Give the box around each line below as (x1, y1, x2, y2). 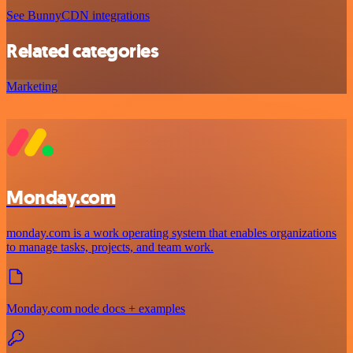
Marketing (6, 80, 58, 94)
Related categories (6, 39, 159, 65)
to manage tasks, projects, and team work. (6, 240, 214, 255)
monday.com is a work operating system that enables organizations (6, 226, 336, 240)
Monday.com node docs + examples (6, 302, 185, 316)
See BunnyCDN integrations (6, 9, 150, 23)
